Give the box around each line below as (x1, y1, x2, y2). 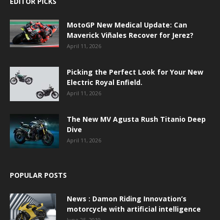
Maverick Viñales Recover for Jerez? (67, 30, 193, 40)
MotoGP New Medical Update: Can (67, 20, 187, 29)
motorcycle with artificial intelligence (67, 204, 201, 214)
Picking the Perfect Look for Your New (67, 67, 203, 77)
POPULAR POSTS (10, 170, 67, 180)
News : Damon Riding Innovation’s (67, 193, 187, 203)
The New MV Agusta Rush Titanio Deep (67, 114, 206, 124)
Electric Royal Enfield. (67, 77, 142, 87)
